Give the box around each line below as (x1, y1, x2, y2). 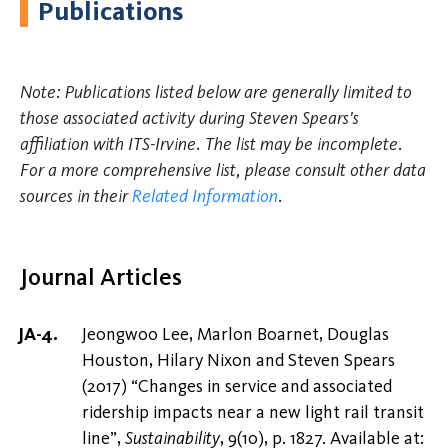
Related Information (132, 185, 278, 208)
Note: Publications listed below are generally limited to (20, 81, 412, 104)
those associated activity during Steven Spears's (20, 107, 359, 130)
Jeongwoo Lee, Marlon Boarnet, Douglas (82, 323, 389, 346)
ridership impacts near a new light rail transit (82, 401, 424, 424)
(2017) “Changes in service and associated (82, 375, 392, 398)
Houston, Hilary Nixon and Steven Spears (82, 349, 395, 372)
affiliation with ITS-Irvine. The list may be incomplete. (20, 133, 403, 156)
